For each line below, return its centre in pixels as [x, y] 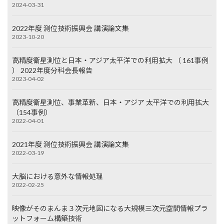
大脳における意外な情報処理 [58, 176]
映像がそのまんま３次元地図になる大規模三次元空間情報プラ [110, 208]
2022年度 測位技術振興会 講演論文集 [71, 28]
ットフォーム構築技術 [47, 218]
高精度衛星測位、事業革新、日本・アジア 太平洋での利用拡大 [111, 102]
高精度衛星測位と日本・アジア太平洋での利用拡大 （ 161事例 [110, 60]
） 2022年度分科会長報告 [52, 70]
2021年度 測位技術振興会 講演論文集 [71, 144]
